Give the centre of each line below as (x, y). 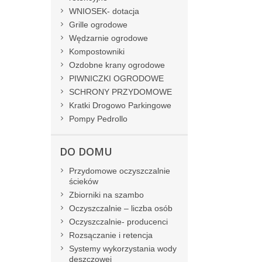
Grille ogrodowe (98, 25)
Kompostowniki (97, 52)
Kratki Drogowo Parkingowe (120, 106)
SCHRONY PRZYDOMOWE (120, 92)
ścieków (84, 182)
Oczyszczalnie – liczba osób (121, 208)
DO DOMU (86, 152)
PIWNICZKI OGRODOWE (116, 79)
